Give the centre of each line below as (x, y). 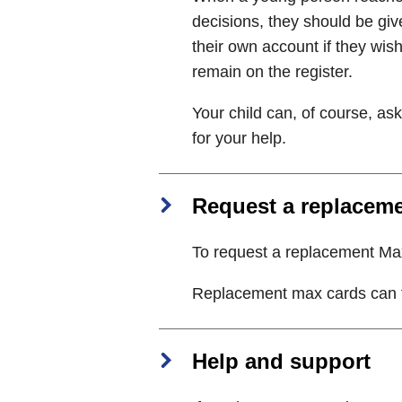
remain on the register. (272, 71)
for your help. (239, 138)
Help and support (281, 361)
